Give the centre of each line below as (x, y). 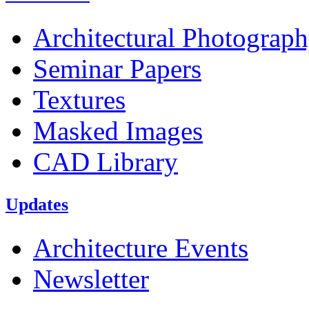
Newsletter (91, 279)
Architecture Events (141, 248)
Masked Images (118, 130)
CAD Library (106, 161)
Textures (79, 99)
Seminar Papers (117, 68)
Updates (37, 204)
